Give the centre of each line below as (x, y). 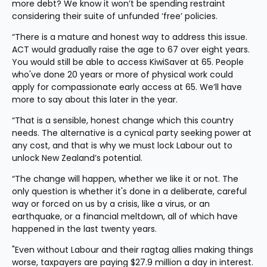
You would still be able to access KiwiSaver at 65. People (128, 62)
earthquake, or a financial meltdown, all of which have (125, 216)
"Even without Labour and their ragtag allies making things (133, 250)
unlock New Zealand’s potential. (77, 158)
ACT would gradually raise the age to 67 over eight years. (131, 49)
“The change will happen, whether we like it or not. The (125, 179)
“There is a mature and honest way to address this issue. (130, 37)
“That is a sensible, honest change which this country (123, 120)
